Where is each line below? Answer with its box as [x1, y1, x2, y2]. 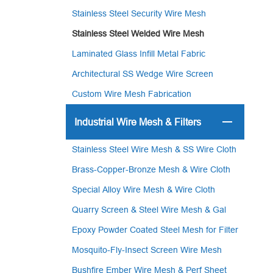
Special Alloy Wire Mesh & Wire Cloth [71, 185, 215, 194]
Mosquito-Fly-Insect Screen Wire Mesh [71, 245, 222, 255]
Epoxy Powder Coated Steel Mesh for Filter [71, 225, 238, 235]
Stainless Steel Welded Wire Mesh [71, 29, 204, 38]
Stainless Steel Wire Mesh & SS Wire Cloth [71, 144, 236, 154]
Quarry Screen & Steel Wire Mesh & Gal [71, 205, 226, 214]
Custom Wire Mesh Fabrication [71, 89, 191, 99]
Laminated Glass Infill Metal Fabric [71, 49, 205, 58]
